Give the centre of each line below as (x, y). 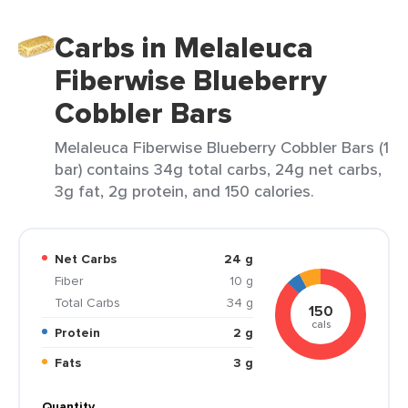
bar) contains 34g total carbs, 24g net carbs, (218, 169)
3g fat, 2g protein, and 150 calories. (184, 191)
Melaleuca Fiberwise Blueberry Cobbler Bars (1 (222, 147)
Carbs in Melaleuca (184, 47)
